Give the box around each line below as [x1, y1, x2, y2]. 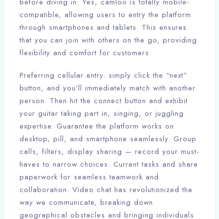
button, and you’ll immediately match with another [20, 83, 196, 94]
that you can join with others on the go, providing [20, 35, 197, 46]
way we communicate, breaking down [20, 197, 153, 208]
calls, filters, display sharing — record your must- [20, 146, 199, 157]
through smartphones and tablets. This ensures [20, 22, 187, 33]
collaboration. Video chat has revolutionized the [20, 184, 193, 196]
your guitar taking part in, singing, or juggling [20, 108, 184, 119]
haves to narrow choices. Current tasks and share [20, 159, 198, 170]
